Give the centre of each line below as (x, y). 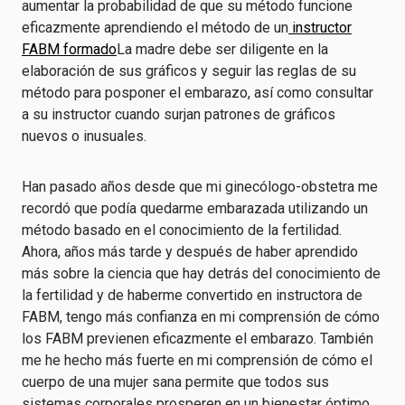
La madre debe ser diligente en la (222, 49)
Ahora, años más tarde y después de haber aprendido (190, 252)
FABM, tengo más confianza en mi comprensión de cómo (201, 317)
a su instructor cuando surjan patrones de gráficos (179, 114)
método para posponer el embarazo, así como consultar (198, 93)
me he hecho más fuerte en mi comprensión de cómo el (197, 360)
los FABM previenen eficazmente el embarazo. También (198, 339)
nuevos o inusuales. (84, 136)
